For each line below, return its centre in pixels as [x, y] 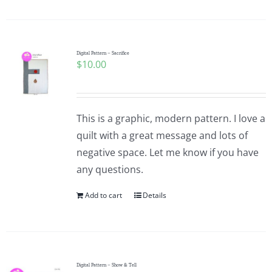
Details [154, 195]
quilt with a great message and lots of [162, 135]
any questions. [110, 169]
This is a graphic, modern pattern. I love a [171, 118]
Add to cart [103, 195]
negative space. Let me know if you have [167, 152]
